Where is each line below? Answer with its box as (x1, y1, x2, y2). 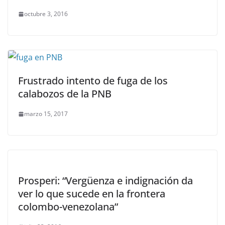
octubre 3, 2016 (24, 10, 68, 18)
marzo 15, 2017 (24, 109, 68, 118)
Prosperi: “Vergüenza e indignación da (18, 174, 193, 187)
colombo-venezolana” (18, 200, 118, 213)
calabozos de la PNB (18, 87, 111, 100)
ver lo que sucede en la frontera (18, 187, 165, 200)
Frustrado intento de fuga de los (18, 74, 168, 87)
